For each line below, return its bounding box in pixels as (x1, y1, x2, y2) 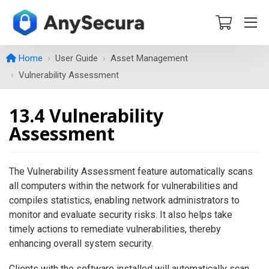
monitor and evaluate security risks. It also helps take (9, 209, 232, 220)
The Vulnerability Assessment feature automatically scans (9, 166, 253, 177)
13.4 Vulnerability (9, 103, 163, 128)
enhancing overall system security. (9, 238, 153, 249)
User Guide (55, 53, 98, 64)
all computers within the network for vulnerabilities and (9, 180, 238, 192)
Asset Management (110, 53, 188, 64)
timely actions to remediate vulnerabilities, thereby (9, 223, 221, 235)
